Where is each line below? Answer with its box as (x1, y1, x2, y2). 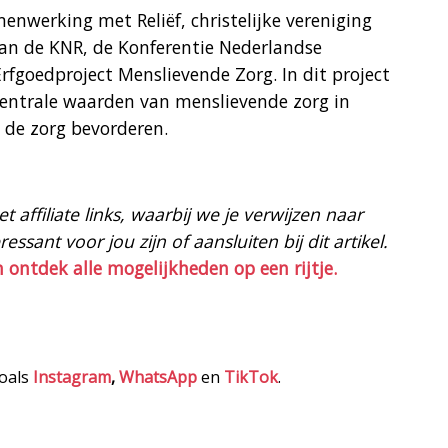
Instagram (33, 366, 111, 389)
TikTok (224, 366, 278, 389)
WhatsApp (119, 366, 197, 389)
